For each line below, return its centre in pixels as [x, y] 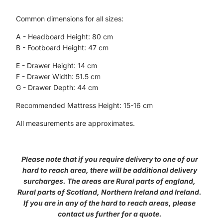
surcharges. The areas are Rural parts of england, [110, 181]
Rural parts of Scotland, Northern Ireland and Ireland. [110, 192]
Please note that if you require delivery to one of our [110, 159]
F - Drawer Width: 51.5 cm [58, 76]
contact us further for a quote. [110, 214]
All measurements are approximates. [75, 123]
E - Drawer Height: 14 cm [56, 65]
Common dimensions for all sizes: [70, 19]
